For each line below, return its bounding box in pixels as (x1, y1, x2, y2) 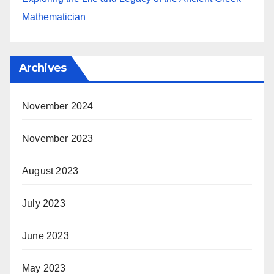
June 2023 (22, 231, 69, 241)
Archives (19, 61, 66, 75)
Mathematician (22, 12, 86, 22)
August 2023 (22, 166, 79, 176)
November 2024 (22, 101, 94, 111)
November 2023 (22, 133, 94, 144)
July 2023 (22, 198, 65, 209)
